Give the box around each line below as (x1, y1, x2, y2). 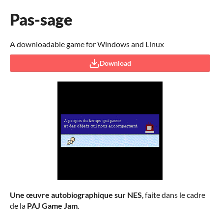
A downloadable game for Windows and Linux (10, 39, 164, 49)
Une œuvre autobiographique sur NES (10, 190, 142, 199)
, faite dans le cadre (142, 190, 205, 199)
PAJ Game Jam (27, 201, 78, 210)
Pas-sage (10, 10, 72, 29)
